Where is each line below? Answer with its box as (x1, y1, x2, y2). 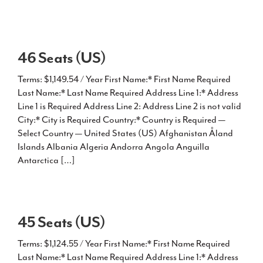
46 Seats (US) (18, 48, 106, 67)
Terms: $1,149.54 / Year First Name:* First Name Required (18, 73, 231, 85)
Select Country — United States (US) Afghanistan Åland (18, 127, 233, 139)
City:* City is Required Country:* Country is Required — (18, 114, 225, 125)
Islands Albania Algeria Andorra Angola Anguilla (18, 141, 210, 152)
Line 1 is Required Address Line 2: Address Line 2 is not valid (18, 100, 241, 112)
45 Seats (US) (18, 212, 106, 231)
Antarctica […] (18, 154, 75, 166)
